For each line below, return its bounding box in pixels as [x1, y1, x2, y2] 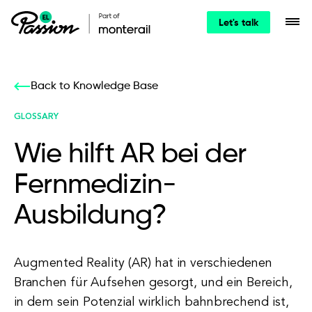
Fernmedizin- [14, 171, 177, 199]
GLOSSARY [14, 113, 58, 121]
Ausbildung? [14, 202, 167, 230]
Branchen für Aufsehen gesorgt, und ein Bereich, [14, 276, 292, 289]
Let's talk [219, 18, 258, 28]
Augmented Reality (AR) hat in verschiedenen [14, 257, 272, 270]
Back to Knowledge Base [31, 81, 158, 92]
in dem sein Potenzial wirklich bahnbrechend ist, [14, 296, 289, 309]
